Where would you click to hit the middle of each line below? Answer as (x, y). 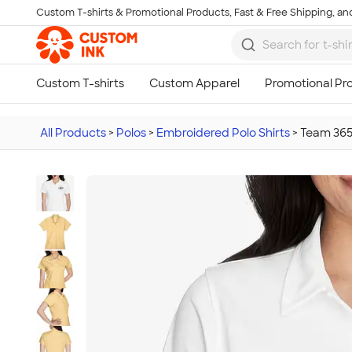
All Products (73, 133)
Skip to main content (75, 20)
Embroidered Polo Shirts (223, 133)
